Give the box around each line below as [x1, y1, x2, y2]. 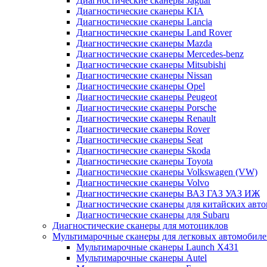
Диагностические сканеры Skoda [76, 145, 210, 156]
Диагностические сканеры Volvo [76, 178, 209, 188]
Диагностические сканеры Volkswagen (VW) [76, 167, 257, 178]
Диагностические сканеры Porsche [76, 103, 216, 113]
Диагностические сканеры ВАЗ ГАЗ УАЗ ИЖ [76, 188, 260, 199]
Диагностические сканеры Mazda [76, 38, 212, 49]
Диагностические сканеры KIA [76, 6, 204, 17]
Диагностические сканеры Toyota [76, 156, 213, 167]
